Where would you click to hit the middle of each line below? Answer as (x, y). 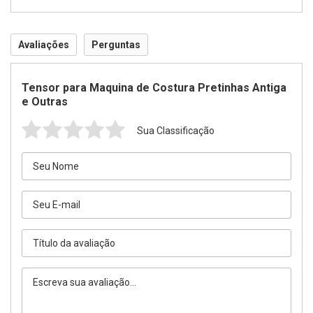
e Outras (45, 102)
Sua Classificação (176, 131)
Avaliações (44, 45)
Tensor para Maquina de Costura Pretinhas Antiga (154, 88)
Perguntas (116, 45)
